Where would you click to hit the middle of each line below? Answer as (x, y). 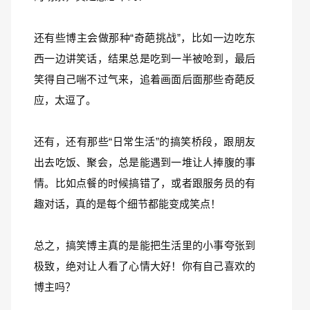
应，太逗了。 (65, 100)
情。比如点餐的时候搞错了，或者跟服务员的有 (145, 183)
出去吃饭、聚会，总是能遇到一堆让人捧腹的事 (145, 162)
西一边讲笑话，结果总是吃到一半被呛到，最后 (145, 58)
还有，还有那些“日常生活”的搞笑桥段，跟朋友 (145, 142)
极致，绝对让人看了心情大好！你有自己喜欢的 (145, 266)
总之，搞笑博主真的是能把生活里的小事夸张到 (145, 245)
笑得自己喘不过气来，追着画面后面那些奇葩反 (145, 79)
